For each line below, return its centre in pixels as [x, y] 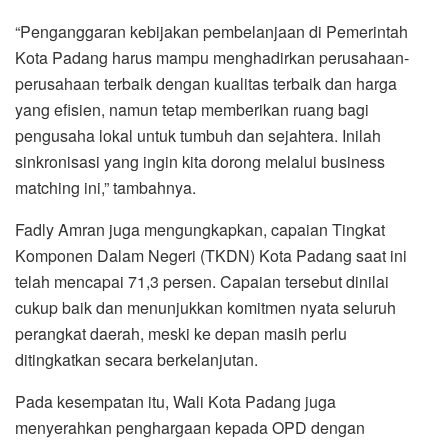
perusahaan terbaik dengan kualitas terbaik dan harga [206, 83]
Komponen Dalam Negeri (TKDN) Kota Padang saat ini [211, 255]
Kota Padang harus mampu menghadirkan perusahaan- [212, 57]
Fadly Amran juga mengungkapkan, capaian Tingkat [200, 229]
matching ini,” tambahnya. [105, 187]
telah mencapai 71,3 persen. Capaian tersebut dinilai [202, 281]
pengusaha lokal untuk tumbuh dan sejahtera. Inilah [198, 135]
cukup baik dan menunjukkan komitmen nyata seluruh [205, 307]
